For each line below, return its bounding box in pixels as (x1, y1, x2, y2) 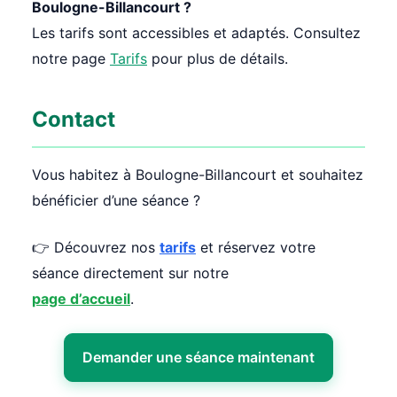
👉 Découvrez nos (32, 238, 160, 257)
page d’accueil (32, 290, 130, 308)
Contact (32, 106, 115, 133)
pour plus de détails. (147, 50, 288, 68)
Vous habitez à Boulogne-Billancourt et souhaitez (32, 166, 363, 184)
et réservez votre (196, 238, 315, 257)
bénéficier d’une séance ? (32, 191, 200, 210)
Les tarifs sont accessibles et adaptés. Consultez (32, 24, 361, 43)
